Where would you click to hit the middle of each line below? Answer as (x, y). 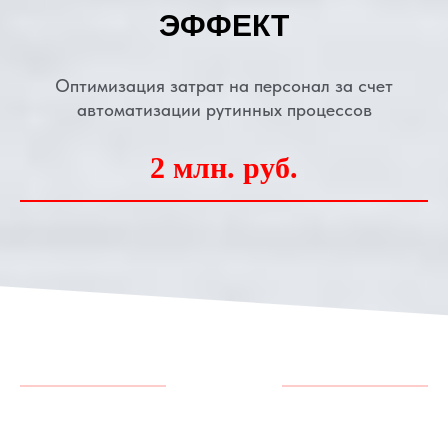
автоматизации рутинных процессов (224, 109)
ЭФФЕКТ (224, 25)
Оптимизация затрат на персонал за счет (224, 85)
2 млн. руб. (224, 167)
